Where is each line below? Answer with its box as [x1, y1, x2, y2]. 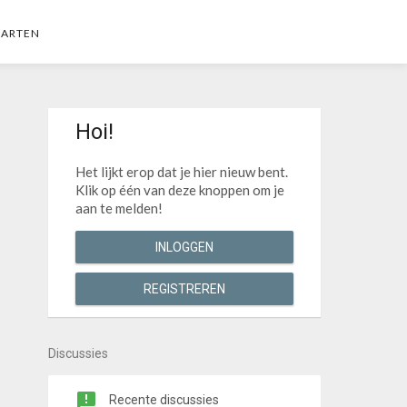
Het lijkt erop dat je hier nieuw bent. [74, 164, 288, 180]
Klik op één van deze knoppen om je [74, 182, 284, 198]
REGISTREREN [143, 282, 225, 296]
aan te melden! [74, 200, 163, 216]
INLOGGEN [154, 240, 213, 254]
